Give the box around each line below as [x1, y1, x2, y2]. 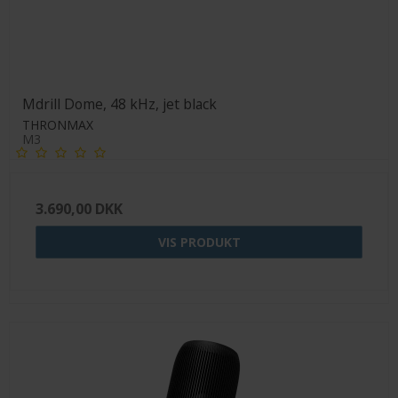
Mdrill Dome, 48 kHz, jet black [22, 93, 217, 114]
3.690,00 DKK [36, 198, 123, 219]
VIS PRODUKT [157, 233, 241, 251]
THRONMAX [22, 115, 93, 133]
